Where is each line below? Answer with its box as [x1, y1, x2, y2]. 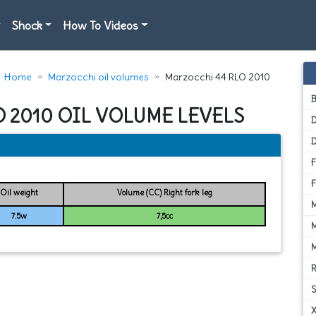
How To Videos [63, 18, 139, 32]
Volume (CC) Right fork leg [116, 187, 212, 197]
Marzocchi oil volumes [47, 71, 149, 83]
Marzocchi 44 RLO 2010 [164, 71, 270, 83]
